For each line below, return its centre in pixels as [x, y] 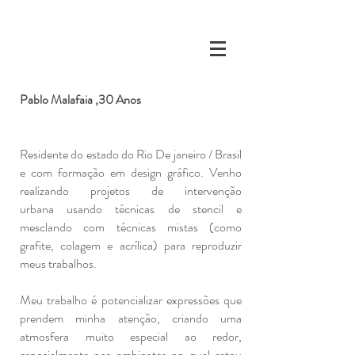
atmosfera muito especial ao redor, [131, 336]
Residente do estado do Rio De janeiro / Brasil [131, 154]
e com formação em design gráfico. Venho [131, 172]
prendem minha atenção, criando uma [131, 318]
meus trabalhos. [58, 263]
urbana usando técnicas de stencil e [131, 209]
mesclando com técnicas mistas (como [131, 227]
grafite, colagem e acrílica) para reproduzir [131, 245]
